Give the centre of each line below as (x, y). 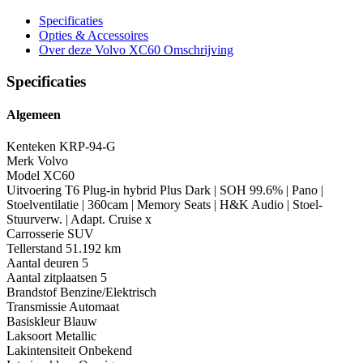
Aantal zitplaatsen (52, 278)
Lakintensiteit (41, 351)
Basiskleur (33, 322)
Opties (57, 35)
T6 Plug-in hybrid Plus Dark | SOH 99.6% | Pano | (194, 190)
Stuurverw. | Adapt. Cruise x (79, 220)
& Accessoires (112, 35)
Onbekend (105, 351)
